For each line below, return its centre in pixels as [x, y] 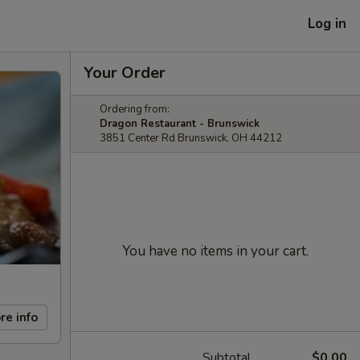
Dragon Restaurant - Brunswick [180, 124]
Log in [327, 23]
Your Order [125, 73]
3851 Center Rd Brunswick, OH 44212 [191, 138]
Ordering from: [135, 109]
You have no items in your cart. [215, 251]
